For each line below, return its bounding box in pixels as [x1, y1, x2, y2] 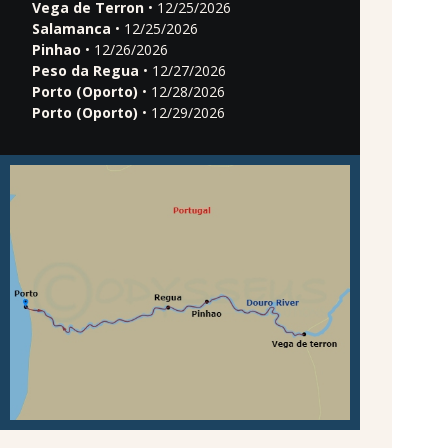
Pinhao [32, 39, 81, 59]
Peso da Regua [32, 60, 139, 80]
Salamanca [32, 18, 111, 38]
